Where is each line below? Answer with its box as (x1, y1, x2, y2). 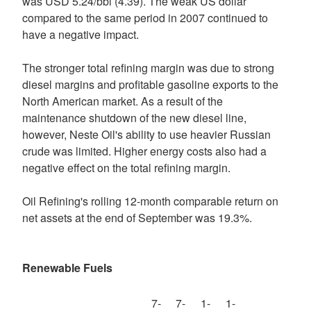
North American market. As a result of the (22, 93, 223, 109)
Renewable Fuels (22, 260, 112, 276)
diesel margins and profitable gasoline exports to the (22, 76, 278, 92)
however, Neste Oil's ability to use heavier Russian (22, 126, 271, 142)
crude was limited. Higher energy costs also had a (22, 143, 267, 159)
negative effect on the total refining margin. (22, 160, 230, 176)
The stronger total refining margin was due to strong (22, 60, 274, 76)
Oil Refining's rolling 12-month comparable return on (22, 193, 278, 209)
